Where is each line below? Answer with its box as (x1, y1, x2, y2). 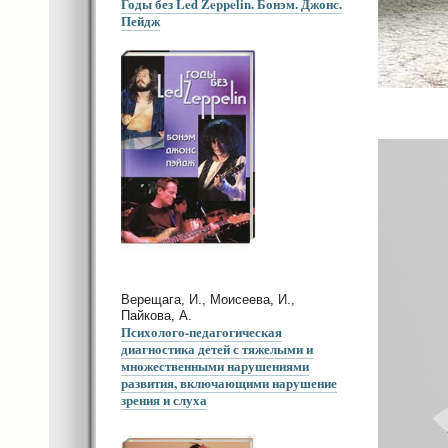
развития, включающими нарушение (121, 372, 337, 392)
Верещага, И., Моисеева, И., (121, 291, 295, 307)
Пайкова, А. (121, 307, 192, 323)
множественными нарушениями (121, 355, 309, 375)
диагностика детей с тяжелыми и (121, 338, 313, 358)
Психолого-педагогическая (121, 321, 282, 341)
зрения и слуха (121, 389, 207, 409)
